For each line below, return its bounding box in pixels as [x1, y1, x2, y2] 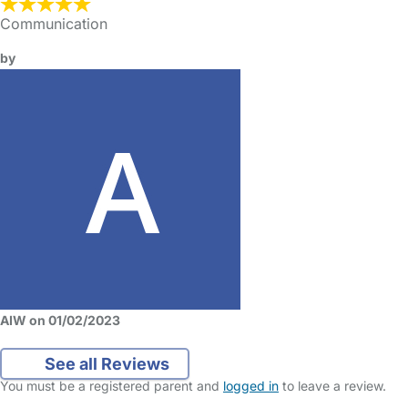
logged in [223, 378, 279, 394]
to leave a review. [279, 378, 386, 394]
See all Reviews [40, 354, 169, 374]
